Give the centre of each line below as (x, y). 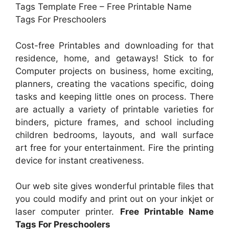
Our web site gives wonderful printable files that (114, 186)
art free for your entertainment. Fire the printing (114, 147)
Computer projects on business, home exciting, (114, 71)
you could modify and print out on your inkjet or (114, 199)
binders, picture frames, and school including (114, 122)
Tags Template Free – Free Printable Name (104, 7)
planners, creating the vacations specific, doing (114, 84)
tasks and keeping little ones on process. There (114, 96)
